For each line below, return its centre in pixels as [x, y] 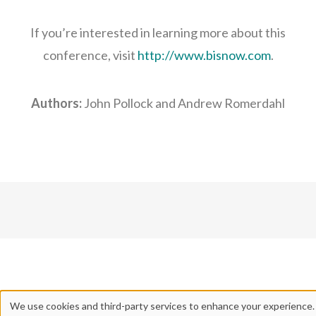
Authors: [57, 103]
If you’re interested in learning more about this [158, 32]
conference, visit [90, 55]
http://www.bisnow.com [204, 55]
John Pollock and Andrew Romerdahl [184, 103]
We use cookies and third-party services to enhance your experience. [162, 305]
